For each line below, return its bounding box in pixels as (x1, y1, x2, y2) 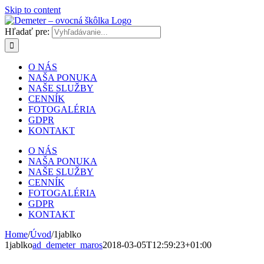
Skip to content (5, 5, 61, 15)
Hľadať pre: (5, 27, 49, 37)
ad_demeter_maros (32, 240, 103, 250)
